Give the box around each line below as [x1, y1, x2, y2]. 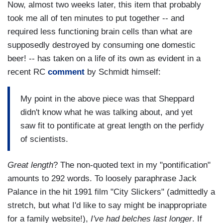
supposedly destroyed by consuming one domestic [7, 40, 196, 50]
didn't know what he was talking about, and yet [20, 107, 193, 117]
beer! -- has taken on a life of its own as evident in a [7, 54, 201, 64]
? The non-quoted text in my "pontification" [53, 160, 211, 170]
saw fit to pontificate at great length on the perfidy [20, 120, 204, 130]
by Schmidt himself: [85, 67, 161, 77]
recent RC [7, 67, 48, 77]
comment [48, 67, 85, 77]
